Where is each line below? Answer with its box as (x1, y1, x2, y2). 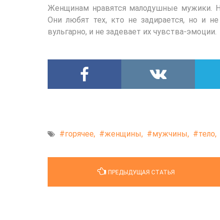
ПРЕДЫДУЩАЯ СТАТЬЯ (108, 168, 175, 176)
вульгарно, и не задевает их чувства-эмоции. (48, 27, 217, 36)
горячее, (65, 129, 95, 138)
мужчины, (152, 129, 189, 138)
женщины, (105, 129, 143, 138)
